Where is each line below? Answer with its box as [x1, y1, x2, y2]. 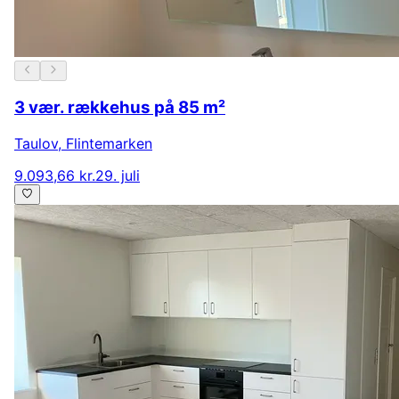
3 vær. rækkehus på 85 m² [14, 97, 225, 118]
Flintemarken [66, 134, 152, 153]
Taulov [14, 134, 58, 153]
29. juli [95, 167, 140, 185]
